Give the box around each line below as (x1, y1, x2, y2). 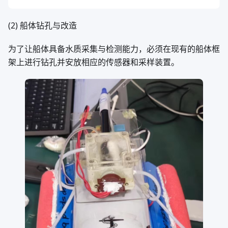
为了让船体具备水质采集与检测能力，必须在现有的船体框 (8, 43, 220, 54)
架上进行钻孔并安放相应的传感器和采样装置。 (8, 56, 179, 68)
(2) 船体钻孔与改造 (8, 19, 77, 31)
